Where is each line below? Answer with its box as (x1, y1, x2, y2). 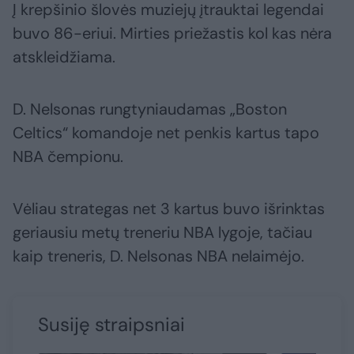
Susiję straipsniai (38, 311, 185, 337)
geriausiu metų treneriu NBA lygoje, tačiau (13, 221, 312, 243)
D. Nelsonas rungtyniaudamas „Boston (13, 98, 287, 119)
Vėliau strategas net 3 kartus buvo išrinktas (13, 198, 325, 219)
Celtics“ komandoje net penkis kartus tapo (13, 122, 319, 143)
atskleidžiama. (13, 46, 115, 67)
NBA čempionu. (13, 145, 123, 167)
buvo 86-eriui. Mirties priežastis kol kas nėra (13, 22, 332, 43)
